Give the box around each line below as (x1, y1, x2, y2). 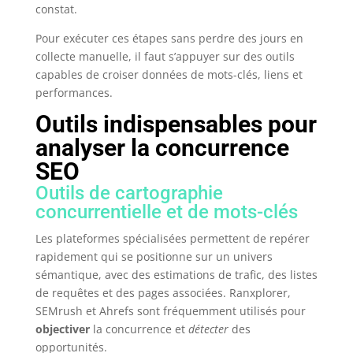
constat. (35, 2, 77, 17)
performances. (35, 85, 113, 101)
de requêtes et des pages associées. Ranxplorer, (35, 285, 291, 301)
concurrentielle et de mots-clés (35, 201, 298, 224)
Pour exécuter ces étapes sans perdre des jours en (35, 31, 303, 46)
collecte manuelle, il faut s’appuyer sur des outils (35, 49, 295, 65)
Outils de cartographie (35, 182, 223, 205)
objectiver (35, 321, 90, 337)
